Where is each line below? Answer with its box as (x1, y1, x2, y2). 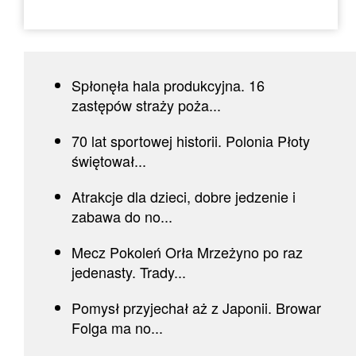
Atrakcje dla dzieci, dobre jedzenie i (72, 185, 296, 207)
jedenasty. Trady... (72, 261, 186, 282)
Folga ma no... (72, 316, 163, 338)
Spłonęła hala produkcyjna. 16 (72, 74, 265, 95)
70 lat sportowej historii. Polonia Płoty (72, 130, 310, 151)
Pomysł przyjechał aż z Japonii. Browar (72, 296, 321, 318)
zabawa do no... (72, 205, 172, 226)
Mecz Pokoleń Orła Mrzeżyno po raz (72, 241, 303, 262)
